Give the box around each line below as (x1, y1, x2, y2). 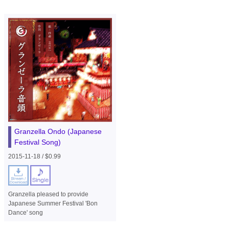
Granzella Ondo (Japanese (14, 127, 102, 135)
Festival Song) (14, 138, 61, 146)
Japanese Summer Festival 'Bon (8, 199, 98, 207)
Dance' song (8, 209, 43, 216)
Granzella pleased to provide (8, 190, 88, 198)
